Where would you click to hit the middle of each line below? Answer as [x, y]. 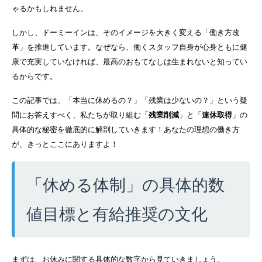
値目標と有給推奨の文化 [117, 214]
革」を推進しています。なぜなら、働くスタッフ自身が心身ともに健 [130, 47]
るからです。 [35, 76]
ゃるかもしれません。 [50, 8]
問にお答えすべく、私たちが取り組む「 [80, 115]
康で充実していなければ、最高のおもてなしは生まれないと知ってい [130, 61]
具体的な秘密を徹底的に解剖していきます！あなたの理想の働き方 [126, 130]
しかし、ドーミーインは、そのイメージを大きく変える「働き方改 [126, 32]
